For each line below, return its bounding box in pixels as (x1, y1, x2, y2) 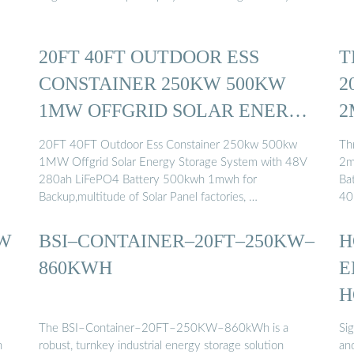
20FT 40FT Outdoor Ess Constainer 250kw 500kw (39, 138, 297, 151)
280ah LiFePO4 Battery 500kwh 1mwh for (39, 173, 257, 186)
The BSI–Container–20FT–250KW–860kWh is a (39, 322, 288, 335)
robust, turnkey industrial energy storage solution (39, 340, 284, 352)
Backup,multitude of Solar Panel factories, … (39, 190, 258, 203)
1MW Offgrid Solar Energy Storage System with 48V (39, 156, 307, 168)
